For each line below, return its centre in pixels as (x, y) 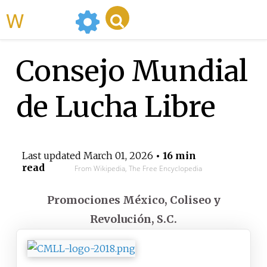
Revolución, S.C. (133, 219)
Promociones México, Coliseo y (133, 200)
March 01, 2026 (118, 156)
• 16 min (174, 156)
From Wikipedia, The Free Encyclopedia (138, 169)
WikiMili (47, 20)
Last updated (52, 156)
